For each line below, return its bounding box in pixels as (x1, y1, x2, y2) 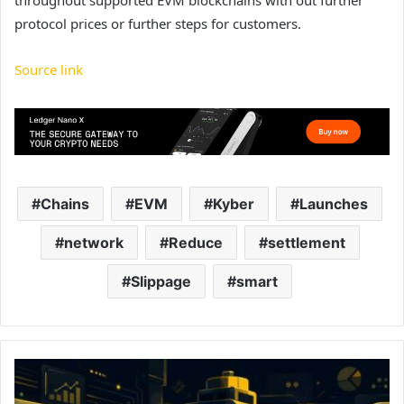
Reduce (168, 233, 223, 252)
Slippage (131, 271, 191, 290)
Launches (299, 194, 368, 213)
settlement (267, 233, 345, 252)
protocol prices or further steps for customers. (14, 14, 301, 33)
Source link (14, 60, 83, 79)
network (63, 233, 124, 252)
